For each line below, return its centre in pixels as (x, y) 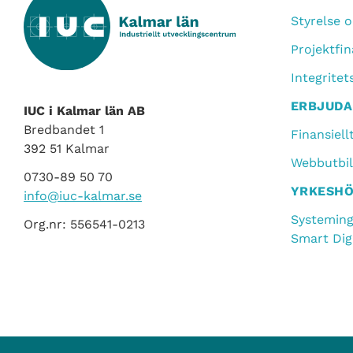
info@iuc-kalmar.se (83, 195)
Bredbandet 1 (64, 129)
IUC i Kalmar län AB (84, 110)
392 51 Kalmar (67, 148)
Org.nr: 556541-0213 (84, 224)
